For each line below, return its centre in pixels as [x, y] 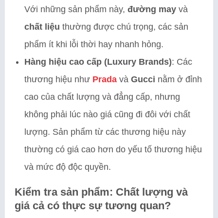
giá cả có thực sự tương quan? [93, 205]
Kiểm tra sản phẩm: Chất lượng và [101, 192]
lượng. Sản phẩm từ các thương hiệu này [105, 132]
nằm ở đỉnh [179, 79]
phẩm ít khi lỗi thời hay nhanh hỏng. [94, 44]
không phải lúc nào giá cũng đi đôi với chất [107, 114]
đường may [152, 9]
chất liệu [42, 27]
